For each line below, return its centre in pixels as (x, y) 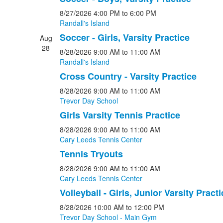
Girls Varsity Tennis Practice (120, 115)
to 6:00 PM (139, 13)
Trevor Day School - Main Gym (108, 217)
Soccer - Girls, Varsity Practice (124, 37)
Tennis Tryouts (91, 154)
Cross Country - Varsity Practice (128, 76)
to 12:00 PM (145, 207)
